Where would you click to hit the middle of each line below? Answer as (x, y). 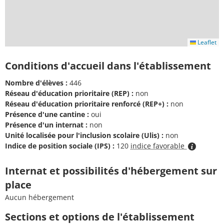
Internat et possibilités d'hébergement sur (111, 170)
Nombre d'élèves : (36, 82)
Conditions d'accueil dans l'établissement (108, 65)
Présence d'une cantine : (47, 114)
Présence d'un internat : (46, 124)
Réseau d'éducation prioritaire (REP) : (69, 93)
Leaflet (206, 42)
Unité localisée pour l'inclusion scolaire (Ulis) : (84, 135)
